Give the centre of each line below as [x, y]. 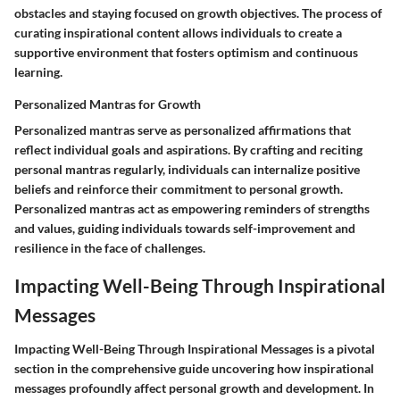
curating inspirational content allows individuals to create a [178, 33]
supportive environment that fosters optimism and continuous [186, 53]
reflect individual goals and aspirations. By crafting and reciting [188, 150]
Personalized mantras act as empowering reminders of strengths [192, 209]
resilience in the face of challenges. [110, 248]
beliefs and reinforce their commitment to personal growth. [179, 189]
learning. [38, 72]
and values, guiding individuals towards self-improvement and [185, 229]
